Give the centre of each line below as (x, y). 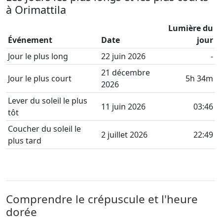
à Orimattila (36, 10)
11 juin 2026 (123, 107)
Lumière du (191, 28)
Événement (30, 40)
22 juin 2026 (123, 56)
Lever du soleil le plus (48, 101)
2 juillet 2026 (124, 135)
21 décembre (126, 73)
